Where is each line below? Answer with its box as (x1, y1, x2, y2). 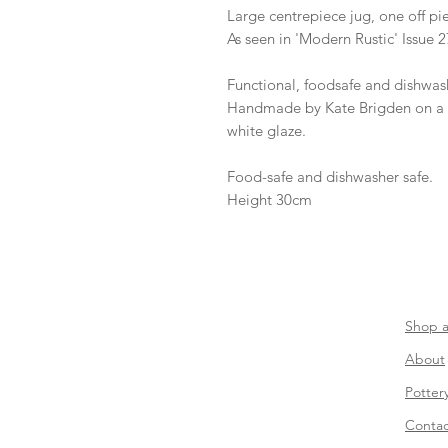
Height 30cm (227, 189, 312, 209)
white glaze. (227, 120, 306, 140)
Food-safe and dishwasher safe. (227, 166, 433, 186)
